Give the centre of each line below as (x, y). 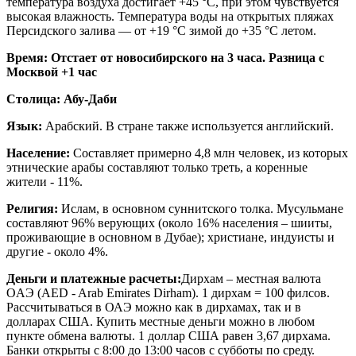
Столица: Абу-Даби (62, 99)
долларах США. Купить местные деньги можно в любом (161, 321)
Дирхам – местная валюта (251, 278)
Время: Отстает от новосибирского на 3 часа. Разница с (165, 57)
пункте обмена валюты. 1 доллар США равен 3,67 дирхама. (168, 335)
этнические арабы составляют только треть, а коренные (157, 167)
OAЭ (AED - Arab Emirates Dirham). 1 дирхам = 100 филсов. (168, 292)
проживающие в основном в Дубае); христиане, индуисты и (170, 237)
